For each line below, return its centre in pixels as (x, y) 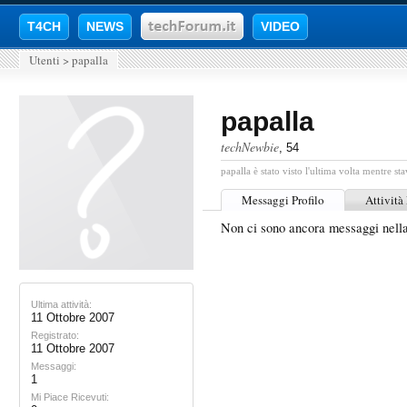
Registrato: (55, 335)
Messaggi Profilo (283, 200)
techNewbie (250, 147)
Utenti (45, 60)
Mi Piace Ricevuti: (70, 397)
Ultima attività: (61, 304)
